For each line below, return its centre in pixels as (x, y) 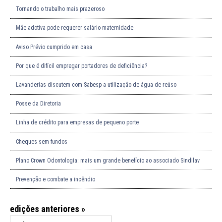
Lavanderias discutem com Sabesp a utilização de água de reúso (96, 84)
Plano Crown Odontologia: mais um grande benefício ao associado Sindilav (108, 160)
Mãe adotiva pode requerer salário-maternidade (75, 28)
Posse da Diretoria (38, 104)
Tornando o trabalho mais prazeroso (60, 9)
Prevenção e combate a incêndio (55, 179)
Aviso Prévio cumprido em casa (54, 47)
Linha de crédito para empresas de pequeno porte (77, 123)
